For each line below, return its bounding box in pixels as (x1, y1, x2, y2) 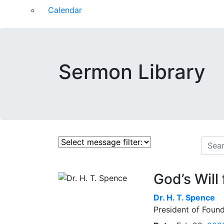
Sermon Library (58, 59, 205, 84)
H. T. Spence (166, 192, 215, 202)
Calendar (48, 5, 82, 15)
